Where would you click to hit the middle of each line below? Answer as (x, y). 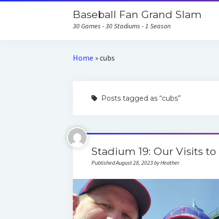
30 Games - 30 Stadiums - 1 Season (122, 26)
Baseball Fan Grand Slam (137, 14)
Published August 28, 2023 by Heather (135, 163)
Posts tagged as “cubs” (140, 98)
